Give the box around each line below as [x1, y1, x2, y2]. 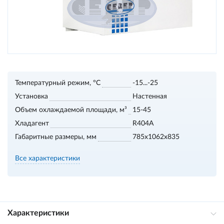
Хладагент [15, 120, 49, 127]
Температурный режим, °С [15, 79, 100, 86]
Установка [15, 93, 48, 100]
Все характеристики [15, 155, 80, 162]
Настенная [132, 93, 167, 100]
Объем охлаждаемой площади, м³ [15, 106, 127, 113]
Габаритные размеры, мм [15, 133, 96, 140]
